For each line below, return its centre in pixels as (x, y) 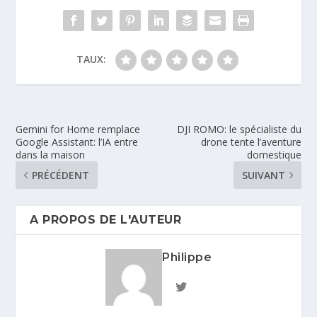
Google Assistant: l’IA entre (77, 142)
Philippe (187, 257)
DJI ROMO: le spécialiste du (239, 129)
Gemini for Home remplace (78, 129)
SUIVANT (263, 175)
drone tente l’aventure (251, 142)
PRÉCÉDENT (61, 175)
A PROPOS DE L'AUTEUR (106, 219)
